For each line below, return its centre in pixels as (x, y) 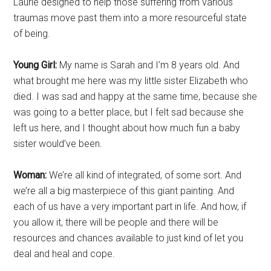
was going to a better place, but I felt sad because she (129, 112)
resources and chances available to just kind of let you (129, 238)
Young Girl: (35, 65)
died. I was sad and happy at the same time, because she (135, 96)
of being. (32, 34)
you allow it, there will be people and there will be (116, 222)
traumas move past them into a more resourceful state (130, 18)
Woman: (30, 175)
